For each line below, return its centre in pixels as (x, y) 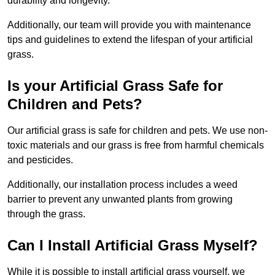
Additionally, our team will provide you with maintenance (129, 25)
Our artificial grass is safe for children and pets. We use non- (137, 131)
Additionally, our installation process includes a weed (122, 185)
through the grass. (46, 214)
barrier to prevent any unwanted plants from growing (120, 199)
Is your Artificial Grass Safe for (115, 86)
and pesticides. (40, 160)
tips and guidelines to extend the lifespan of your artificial (130, 40)
